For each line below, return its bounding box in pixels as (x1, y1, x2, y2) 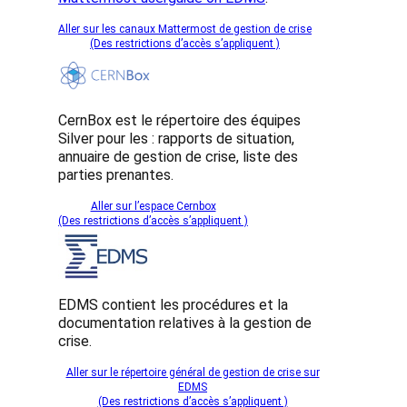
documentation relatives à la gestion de (58, 314, 312, 333)
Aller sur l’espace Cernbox (90, 200, 216, 213)
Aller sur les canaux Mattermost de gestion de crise (58, 22, 312, 35)
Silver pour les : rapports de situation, (58, 130, 294, 148)
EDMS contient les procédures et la (58, 296, 288, 314)
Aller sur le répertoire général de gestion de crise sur (65, 366, 320, 380)
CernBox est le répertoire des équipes (58, 112, 301, 130)
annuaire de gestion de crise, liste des (58, 148, 298, 166)
